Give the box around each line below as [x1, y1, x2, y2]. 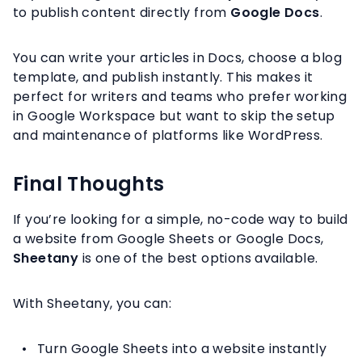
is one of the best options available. [78, 249, 318, 268]
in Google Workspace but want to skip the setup [13, 107, 335, 126]
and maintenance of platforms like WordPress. [13, 126, 323, 145]
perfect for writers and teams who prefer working [13, 87, 347, 107]
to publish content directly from [13, 3, 231, 23]
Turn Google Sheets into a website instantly [37, 339, 327, 359]
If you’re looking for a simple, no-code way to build [13, 210, 348, 229]
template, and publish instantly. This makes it [13, 68, 314, 87]
